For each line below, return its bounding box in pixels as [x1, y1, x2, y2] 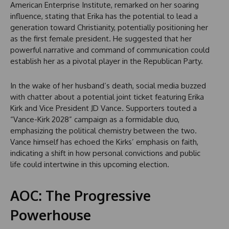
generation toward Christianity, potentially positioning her [10, 22, 208, 33]
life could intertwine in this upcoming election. [10, 159, 169, 170]
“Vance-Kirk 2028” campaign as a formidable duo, [10, 114, 179, 125]
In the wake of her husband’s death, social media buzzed [10, 81, 206, 91]
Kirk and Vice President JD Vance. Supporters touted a [10, 103, 197, 113]
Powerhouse [10, 206, 91, 224]
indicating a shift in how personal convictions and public [10, 148, 200, 158]
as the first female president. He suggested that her [10, 34, 192, 44]
